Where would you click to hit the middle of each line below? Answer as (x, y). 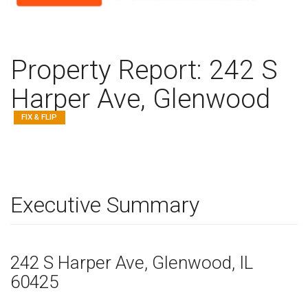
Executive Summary (105, 205)
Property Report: (110, 70)
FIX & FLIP (40, 117)
